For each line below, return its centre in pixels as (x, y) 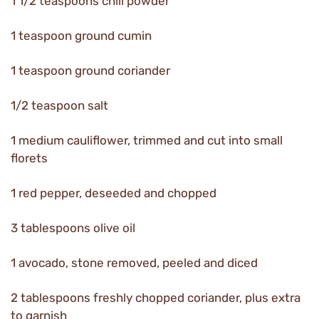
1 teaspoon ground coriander (90, 70)
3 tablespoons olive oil (73, 228)
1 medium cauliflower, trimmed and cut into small (147, 140)
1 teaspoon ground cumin (81, 36)
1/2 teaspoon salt (59, 105)
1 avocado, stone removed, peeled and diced (134, 263)
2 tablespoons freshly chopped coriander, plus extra (156, 298)
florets (29, 158)
